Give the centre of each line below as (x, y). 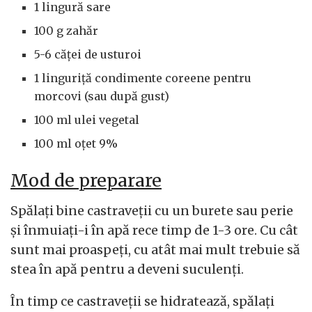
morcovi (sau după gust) (102, 96)
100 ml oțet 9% (76, 144)
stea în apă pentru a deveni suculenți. (127, 269)
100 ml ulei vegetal (87, 120)
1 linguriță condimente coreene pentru (143, 78)
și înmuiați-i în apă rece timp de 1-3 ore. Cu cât (154, 230)
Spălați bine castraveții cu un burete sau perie (152, 210)
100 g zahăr (67, 31)
